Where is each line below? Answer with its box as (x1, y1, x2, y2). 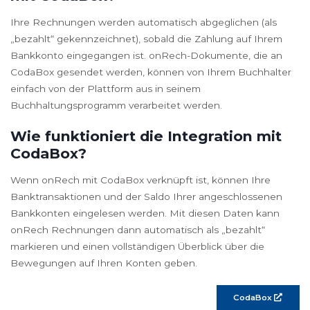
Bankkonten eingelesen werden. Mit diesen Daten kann (10, 207, 280, 219)
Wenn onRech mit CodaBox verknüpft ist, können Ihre (10, 174, 271, 185)
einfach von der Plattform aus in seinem (10, 83, 201, 95)
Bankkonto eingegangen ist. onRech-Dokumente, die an (10, 50, 282, 62)
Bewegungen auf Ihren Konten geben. (10, 257, 197, 268)
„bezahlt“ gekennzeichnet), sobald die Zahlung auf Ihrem (10, 33, 282, 45)
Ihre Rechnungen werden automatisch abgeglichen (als (10, 17, 277, 28)
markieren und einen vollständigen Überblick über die (10, 240, 264, 252)
